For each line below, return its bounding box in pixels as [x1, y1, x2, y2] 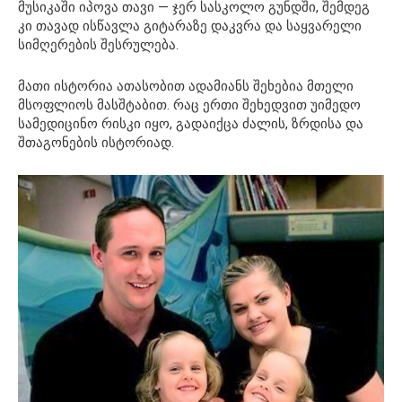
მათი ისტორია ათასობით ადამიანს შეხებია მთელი [18, 78, 354, 95]
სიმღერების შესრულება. [18, 37, 179, 54]
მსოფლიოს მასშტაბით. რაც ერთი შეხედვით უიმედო [18, 97, 361, 114]
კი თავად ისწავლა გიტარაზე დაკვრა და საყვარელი [18, 18, 362, 35]
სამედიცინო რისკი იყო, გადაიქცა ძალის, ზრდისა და [18, 116, 363, 133]
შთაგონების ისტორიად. [18, 135, 174, 152]
